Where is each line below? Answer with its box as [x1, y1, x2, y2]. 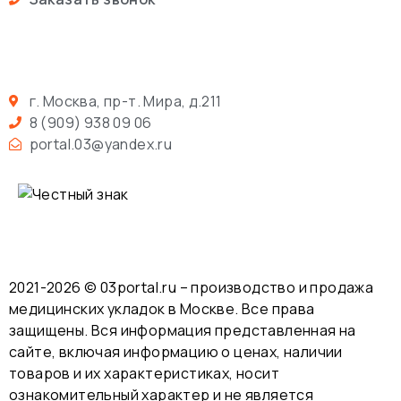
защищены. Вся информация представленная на [9, 320, 356, 340]
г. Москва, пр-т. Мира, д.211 [29, 91, 222, 112]
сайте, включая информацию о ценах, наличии [9, 341, 343, 362]
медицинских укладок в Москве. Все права [9, 298, 315, 319]
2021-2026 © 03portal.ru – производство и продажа [9, 277, 374, 297]
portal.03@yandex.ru [29, 134, 173, 155]
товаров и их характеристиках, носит [9, 363, 279, 383]
